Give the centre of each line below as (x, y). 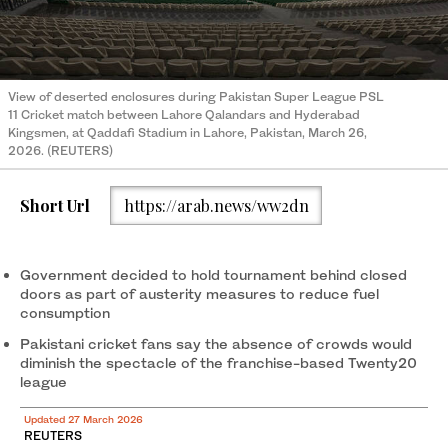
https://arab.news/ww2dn (216, 205)
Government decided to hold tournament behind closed (213, 275)
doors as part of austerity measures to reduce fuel (199, 294)
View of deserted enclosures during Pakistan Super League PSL (196, 96)
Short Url (55, 205)
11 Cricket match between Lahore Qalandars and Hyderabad (184, 114)
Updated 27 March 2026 (83, 419)
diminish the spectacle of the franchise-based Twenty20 (218, 363)
